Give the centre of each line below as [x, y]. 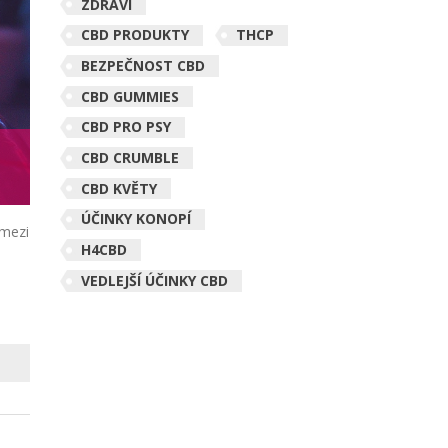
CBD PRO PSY [125, 127]
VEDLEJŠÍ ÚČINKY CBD [154, 280]
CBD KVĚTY [118, 188]
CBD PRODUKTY [134, 35]
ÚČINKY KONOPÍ [135, 219]
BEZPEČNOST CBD [142, 66]
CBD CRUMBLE [129, 158]
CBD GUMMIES [129, 96]
